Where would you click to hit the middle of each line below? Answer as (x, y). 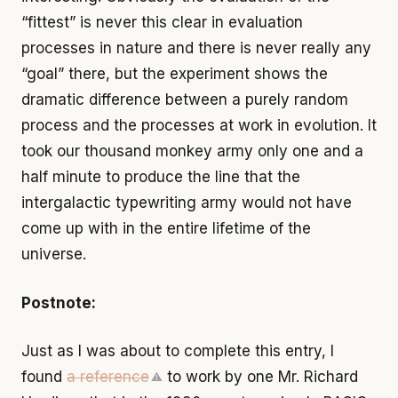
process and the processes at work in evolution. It (199, 126)
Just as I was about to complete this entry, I (178, 351)
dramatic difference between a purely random (185, 100)
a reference (108, 377)
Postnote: (59, 302)
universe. (54, 255)
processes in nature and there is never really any (196, 48)
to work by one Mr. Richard (260, 377)
